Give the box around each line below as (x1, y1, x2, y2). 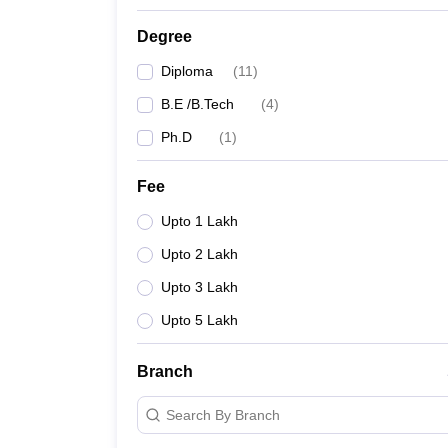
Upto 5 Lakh (161, 312, 238, 328)
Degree (137, 28, 192, 45)
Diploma (161, 63, 213, 79)
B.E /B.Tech (161, 96, 234, 112)
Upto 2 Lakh (161, 246, 238, 262)
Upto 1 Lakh (161, 213, 238, 229)
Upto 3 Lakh (161, 279, 238, 295)
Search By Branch (166, 406, 280, 423)
